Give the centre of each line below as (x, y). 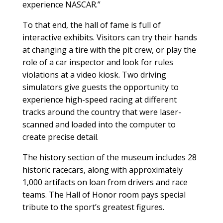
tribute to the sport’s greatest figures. (93, 207)
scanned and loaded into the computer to (99, 125)
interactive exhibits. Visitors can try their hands (110, 38)
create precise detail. (60, 137)
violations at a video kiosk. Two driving (94, 75)
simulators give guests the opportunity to (100, 87)
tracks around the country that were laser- (102, 112)
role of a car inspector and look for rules (98, 62)
